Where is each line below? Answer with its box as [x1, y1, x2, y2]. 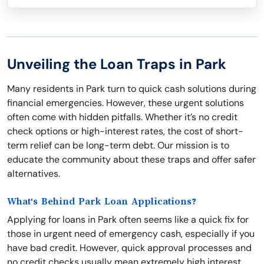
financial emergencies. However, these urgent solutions [7, 97, 244, 109]
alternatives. [7, 167, 60, 180]
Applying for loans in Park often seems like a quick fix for [7, 213, 249, 226]
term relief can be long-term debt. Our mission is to [7, 139, 229, 151]
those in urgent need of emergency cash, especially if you [7, 227, 255, 240]
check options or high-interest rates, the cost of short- [7, 125, 243, 137]
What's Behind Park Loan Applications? [7, 196, 196, 207]
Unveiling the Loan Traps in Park [7, 55, 226, 73]
